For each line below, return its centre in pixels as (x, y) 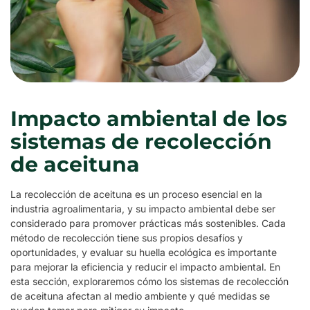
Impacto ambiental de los (149, 119)
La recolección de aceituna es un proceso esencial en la (136, 194)
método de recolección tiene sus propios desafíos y (127, 238)
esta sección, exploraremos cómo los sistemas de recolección (149, 282)
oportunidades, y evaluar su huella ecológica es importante (144, 253)
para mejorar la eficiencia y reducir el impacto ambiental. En (145, 267)
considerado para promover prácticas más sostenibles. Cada (148, 224)
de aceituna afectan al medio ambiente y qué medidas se (140, 296)
